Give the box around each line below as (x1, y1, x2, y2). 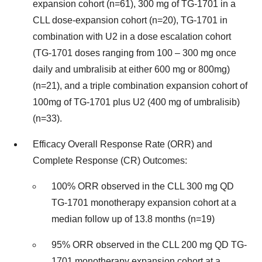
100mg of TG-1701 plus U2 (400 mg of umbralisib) (33, 97, 240, 108)
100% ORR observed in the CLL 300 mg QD (51, 181, 234, 192)
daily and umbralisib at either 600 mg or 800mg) (33, 64, 230, 75)
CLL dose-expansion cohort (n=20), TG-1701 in (33, 15, 227, 26)
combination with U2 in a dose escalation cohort (33, 32, 231, 42)
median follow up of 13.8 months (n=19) (51, 214, 215, 225)
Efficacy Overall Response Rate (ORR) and (33, 139, 212, 150)
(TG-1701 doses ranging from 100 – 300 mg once (33, 48, 236, 58)
